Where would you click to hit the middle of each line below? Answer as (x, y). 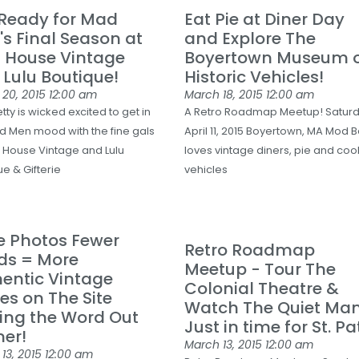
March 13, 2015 (225, 345)
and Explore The (250, 38)
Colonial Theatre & (262, 288)
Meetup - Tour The (260, 269)
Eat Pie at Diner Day (265, 19)
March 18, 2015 (226, 95)
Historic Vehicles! (254, 77)
